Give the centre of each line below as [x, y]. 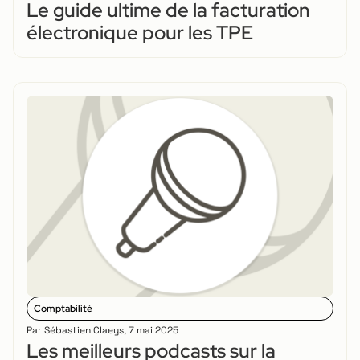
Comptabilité [63, 308]
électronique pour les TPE [140, 32]
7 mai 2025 [153, 330]
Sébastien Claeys [83, 330]
